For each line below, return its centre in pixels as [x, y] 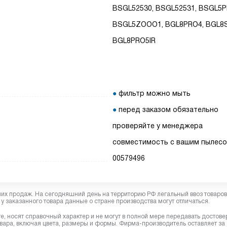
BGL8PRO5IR [134, 41]
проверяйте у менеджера [158, 126]
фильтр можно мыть [155, 93]
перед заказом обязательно [169, 109]
